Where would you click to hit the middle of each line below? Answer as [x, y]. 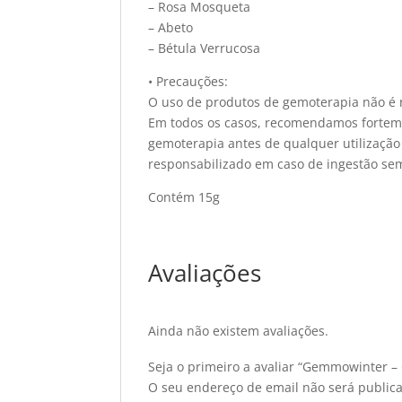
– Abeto [171, 27]
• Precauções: [188, 81]
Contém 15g [184, 197]
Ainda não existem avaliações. [239, 331]
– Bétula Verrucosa [205, 48]
